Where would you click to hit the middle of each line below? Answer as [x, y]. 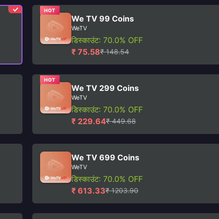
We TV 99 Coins [103, 19]
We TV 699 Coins [105, 157]
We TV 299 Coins [105, 88]
